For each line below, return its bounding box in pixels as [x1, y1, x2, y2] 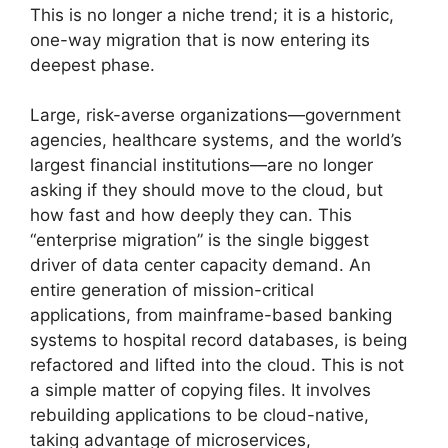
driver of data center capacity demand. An [30, 255, 371, 276]
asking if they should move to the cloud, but [30, 180, 383, 201]
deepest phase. [30, 54, 155, 75]
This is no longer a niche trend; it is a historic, [30, 4, 394, 25]
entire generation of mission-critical [30, 280, 314, 301]
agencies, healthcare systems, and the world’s [30, 130, 402, 151]
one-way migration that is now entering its [30, 29, 370, 50]
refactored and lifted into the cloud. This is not [30, 355, 404, 376]
